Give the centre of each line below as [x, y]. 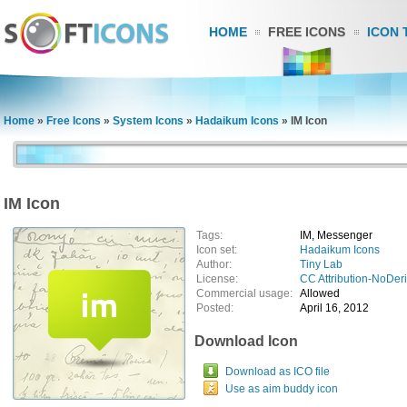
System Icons [148, 121]
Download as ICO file [278, 372]
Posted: [215, 308]
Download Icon [246, 341]
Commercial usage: [247, 293]
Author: [214, 264]
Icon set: [217, 250]
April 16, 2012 [334, 308]
